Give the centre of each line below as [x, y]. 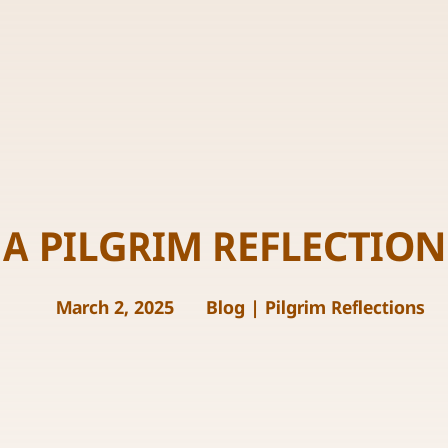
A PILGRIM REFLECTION [224, 250]
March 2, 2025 [114, 308]
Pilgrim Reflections [344, 308]
